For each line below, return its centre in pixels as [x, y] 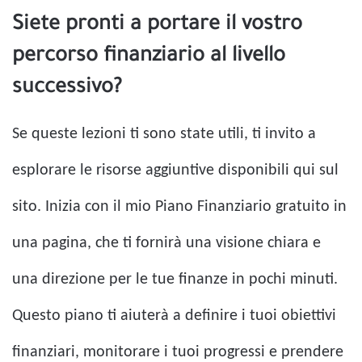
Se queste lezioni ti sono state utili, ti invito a [164, 135]
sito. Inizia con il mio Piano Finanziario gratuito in [179, 207]
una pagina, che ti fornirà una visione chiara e [166, 244]
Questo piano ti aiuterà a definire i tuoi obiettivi [174, 316]
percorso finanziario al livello [149, 58]
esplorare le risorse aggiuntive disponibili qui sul [175, 171]
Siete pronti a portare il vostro [157, 26]
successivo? [67, 89]
